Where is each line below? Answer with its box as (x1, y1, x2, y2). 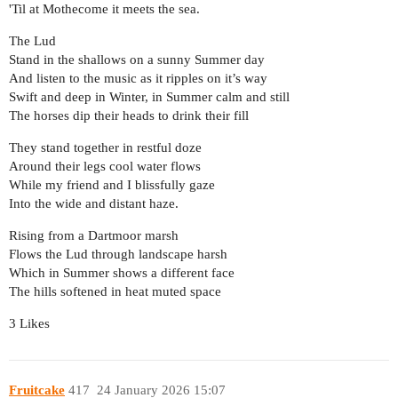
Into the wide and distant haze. (9, 196, 179, 211)
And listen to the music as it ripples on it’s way (9, 71, 267, 86)
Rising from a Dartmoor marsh (9, 228, 179, 243)
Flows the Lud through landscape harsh (9, 247, 227, 262)
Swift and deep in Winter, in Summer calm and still (9, 90, 290, 105)
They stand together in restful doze (9, 140, 202, 155)
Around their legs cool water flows (9, 159, 201, 174)
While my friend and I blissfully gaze (9, 178, 215, 193)
